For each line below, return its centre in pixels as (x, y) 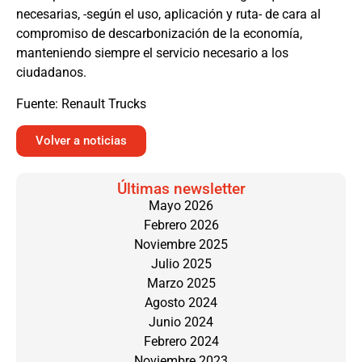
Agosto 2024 (181, 302)
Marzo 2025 (181, 283)
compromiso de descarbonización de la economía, (159, 34)
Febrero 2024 (181, 341)
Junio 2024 (181, 322)
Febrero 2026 (181, 225)
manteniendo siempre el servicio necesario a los (152, 53)
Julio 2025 (181, 263)
